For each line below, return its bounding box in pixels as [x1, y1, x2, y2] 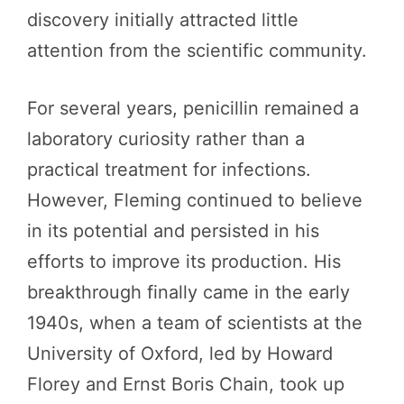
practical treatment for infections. [27, 159, 311, 180]
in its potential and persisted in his [27, 220, 319, 242]
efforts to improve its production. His [27, 251, 341, 272]
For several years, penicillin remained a [27, 97, 359, 119]
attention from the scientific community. [27, 40, 367, 61]
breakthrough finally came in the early [27, 281, 350, 303]
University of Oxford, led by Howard [27, 343, 333, 364]
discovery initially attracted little [27, 9, 298, 31]
